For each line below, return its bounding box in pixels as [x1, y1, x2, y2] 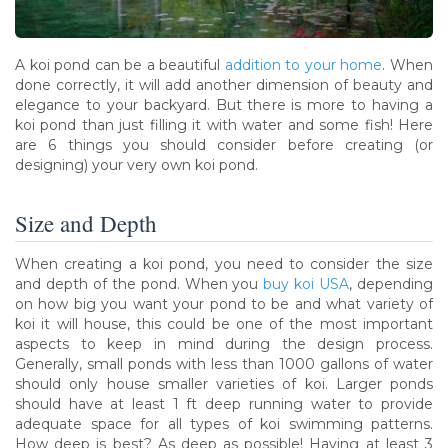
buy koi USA [263, 274, 350, 293]
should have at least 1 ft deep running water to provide [15, 394, 433, 413]
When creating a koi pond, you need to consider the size [15, 254, 433, 273]
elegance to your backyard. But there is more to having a [15, 95, 433, 114]
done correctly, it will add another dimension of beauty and [15, 75, 433, 94]
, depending [349, 274, 434, 293]
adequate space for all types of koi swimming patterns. [15, 414, 433, 433]
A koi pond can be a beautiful [15, 55, 225, 74]
